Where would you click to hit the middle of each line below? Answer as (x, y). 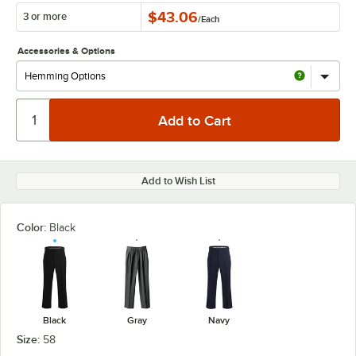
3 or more (45, 17)
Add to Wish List (178, 181)
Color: (33, 227)
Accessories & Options (66, 51)
